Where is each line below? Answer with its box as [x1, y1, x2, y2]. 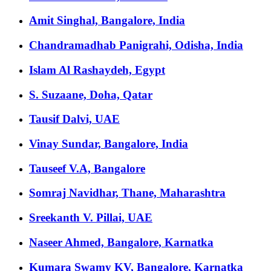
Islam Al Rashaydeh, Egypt [29, 63, 165, 76]
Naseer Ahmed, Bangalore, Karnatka [29, 235, 214, 249]
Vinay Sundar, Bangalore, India [29, 137, 188, 150]
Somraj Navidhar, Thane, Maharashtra [29, 186, 226, 200]
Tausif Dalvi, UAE [29, 113, 120, 126]
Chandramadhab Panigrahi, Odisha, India [29, 39, 243, 52]
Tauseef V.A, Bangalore [29, 162, 145, 175]
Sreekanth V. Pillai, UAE [29, 211, 152, 224]
